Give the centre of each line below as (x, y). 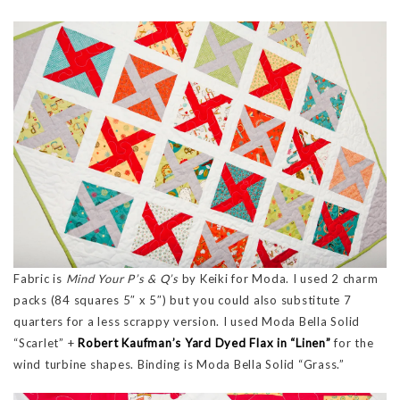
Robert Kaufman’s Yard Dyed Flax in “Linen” (204, 343)
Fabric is (40, 279)
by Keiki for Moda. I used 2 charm (278, 279)
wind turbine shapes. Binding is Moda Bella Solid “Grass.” (179, 365)
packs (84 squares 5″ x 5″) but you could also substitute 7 (183, 300)
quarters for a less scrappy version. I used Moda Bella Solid (187, 322)
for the (352, 343)
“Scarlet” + (46, 343)
